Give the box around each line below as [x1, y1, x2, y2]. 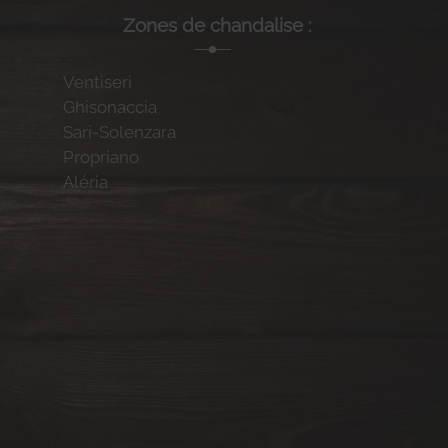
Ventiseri [63, 72, 133, 93]
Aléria [63, 172, 109, 193]
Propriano [63, 147, 140, 168]
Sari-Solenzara [63, 122, 177, 143]
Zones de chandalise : [123, 14, 313, 37]
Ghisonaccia [63, 97, 158, 118]
